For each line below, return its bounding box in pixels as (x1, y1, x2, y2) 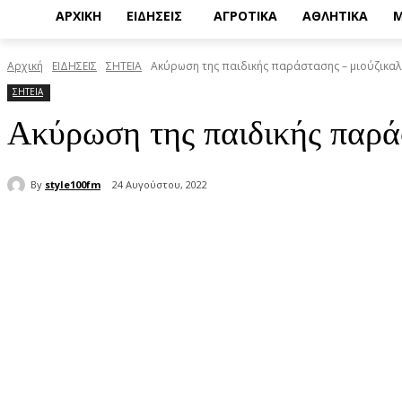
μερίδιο (75, 224, 117, 239)
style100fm (45, 177, 100, 191)
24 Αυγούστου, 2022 (112, 178, 207, 192)
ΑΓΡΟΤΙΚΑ (214, 7, 277, 24)
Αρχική (7, 58, 43, 74)
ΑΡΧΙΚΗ (56, 7, 101, 24)
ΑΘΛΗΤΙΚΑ (302, 7, 368, 24)
